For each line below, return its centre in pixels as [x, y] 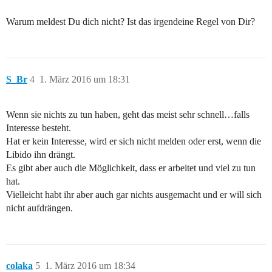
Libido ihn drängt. [41, 155]
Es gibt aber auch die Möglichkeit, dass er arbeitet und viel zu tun [131, 168]
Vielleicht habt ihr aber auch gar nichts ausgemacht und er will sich [134, 195]
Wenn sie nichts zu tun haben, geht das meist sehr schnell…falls [128, 115]
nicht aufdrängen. [39, 208]
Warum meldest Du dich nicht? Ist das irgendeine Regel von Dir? [131, 22]
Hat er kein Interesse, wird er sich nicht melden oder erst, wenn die [134, 141]
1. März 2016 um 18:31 [85, 80]
